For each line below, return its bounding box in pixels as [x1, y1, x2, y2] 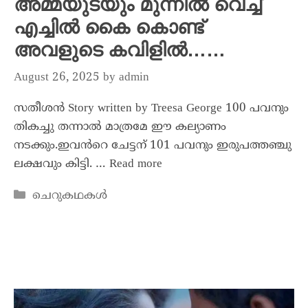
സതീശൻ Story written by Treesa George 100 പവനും [14, 100, 289, 116]
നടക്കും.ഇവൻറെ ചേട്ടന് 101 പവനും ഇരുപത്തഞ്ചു [14, 137, 291, 153]
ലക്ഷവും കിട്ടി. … [14, 156, 109, 172]
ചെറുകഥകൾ [32, 188, 108, 203]
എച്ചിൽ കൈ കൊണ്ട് [14, 16, 203, 38]
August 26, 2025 [14, 69, 100, 85]
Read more [109, 156, 162, 172]
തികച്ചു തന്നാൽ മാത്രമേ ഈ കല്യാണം [14, 119, 226, 135]
